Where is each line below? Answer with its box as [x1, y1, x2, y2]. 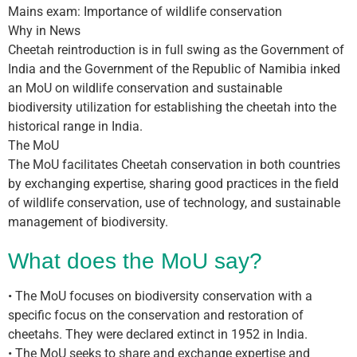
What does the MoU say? [8, 249, 262, 273]
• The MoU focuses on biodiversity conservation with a [8, 288, 312, 304]
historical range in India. [8, 119, 143, 134]
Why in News [8, 23, 80, 38]
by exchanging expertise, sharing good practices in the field [8, 176, 339, 191]
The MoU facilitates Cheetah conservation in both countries [8, 157, 340, 172]
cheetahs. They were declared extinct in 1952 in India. [8, 327, 308, 342]
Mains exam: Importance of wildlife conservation [8, 4, 282, 19]
